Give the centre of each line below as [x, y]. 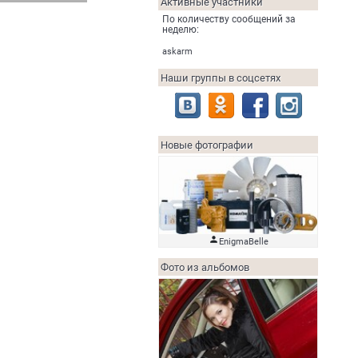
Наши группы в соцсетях [221, 78]
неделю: [181, 30]
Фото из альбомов [205, 267]
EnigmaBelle [243, 241]
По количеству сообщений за [229, 19]
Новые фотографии [207, 145]
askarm [177, 52]
